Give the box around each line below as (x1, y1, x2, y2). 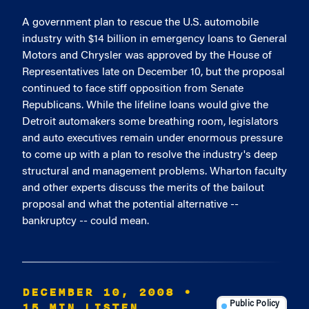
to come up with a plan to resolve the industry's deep (22, 150, 277, 161)
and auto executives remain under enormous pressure (22, 133, 283, 144)
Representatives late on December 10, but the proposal (22, 67, 285, 78)
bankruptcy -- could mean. (22, 216, 149, 227)
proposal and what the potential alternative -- (22, 199, 239, 210)
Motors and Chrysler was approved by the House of (22, 50, 272, 61)
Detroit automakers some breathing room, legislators (22, 117, 279, 128)
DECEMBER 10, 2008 (22, 283, 175, 301)
